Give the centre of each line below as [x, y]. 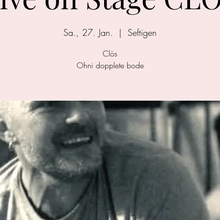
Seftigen [142, 32]
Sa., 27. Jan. [88, 32]
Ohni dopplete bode [110, 65]
